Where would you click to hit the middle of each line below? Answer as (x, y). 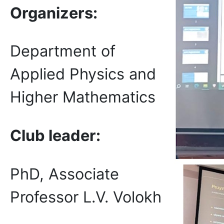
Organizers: (54, 12)
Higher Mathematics (83, 97)
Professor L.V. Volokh (86, 196)
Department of (63, 51)
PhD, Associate (64, 173)
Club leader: (55, 135)
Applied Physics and (83, 74)
